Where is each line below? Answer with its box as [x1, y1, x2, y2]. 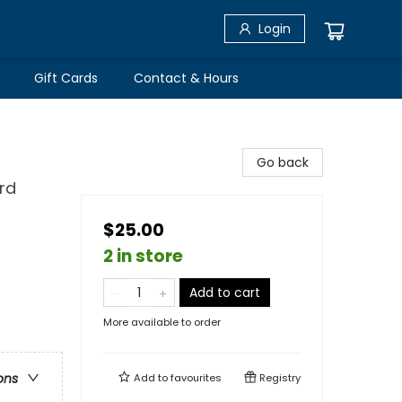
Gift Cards [34, 69, 98, 87]
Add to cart [189, 284, 260, 301]
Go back [257, 153, 309, 171]
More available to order [103, 315, 221, 329]
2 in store [103, 244, 183, 268]
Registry [257, 371, 301, 385]
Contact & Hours [134, 69, 239, 87]
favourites [170, 371, 222, 385]
